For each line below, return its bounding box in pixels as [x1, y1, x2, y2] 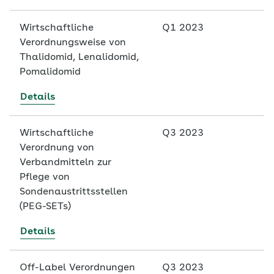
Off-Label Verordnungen [20, 263, 135, 273]
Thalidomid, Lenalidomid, [20, 53, 139, 62]
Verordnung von [20, 143, 94, 153]
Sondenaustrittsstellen [20, 187, 128, 197]
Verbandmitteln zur [20, 158, 111, 168]
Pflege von [20, 172, 70, 182]
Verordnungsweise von [20, 38, 126, 48]
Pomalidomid [20, 67, 81, 77]
